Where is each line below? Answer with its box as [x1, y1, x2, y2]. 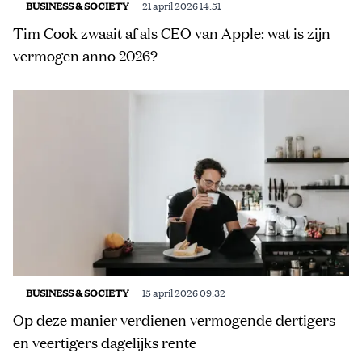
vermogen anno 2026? [13, 45, 158, 65]
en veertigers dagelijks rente [13, 333, 196, 353]
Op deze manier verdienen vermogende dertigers [13, 310, 335, 330]
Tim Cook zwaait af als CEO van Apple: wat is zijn [13, 23, 330, 43]
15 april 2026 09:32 [142, 285, 225, 300]
